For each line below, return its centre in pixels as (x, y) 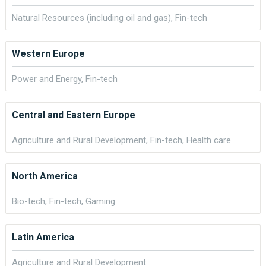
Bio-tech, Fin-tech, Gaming (64, 201)
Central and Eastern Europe (74, 115)
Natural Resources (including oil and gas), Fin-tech (110, 18)
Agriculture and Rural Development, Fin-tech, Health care (121, 140)
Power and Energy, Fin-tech (65, 79)
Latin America (43, 237)
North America (45, 176)
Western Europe (48, 54)
